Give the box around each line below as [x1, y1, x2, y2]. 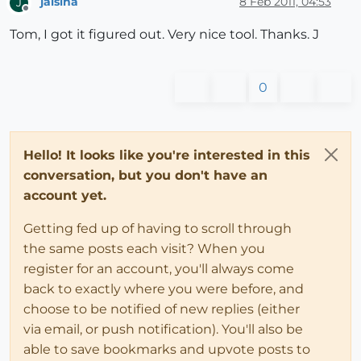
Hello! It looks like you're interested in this [23, 147, 310, 163]
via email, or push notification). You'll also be [23, 321, 303, 337]
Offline [25, 8, 56, 21]
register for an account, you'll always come [23, 260, 294, 276]
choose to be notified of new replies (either [23, 301, 300, 317]
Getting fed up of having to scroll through [23, 220, 292, 236]
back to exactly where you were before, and [23, 280, 304, 297]
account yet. [23, 187, 106, 203]
